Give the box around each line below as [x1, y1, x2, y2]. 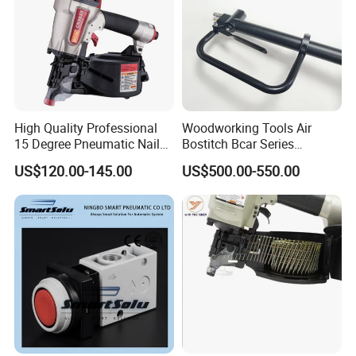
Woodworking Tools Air [181, 119, 311, 137]
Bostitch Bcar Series [181, 135, 294, 153]
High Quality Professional [14, 119, 158, 137]
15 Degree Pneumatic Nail [14, 135, 161, 153]
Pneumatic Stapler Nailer [181, 151, 321, 169]
